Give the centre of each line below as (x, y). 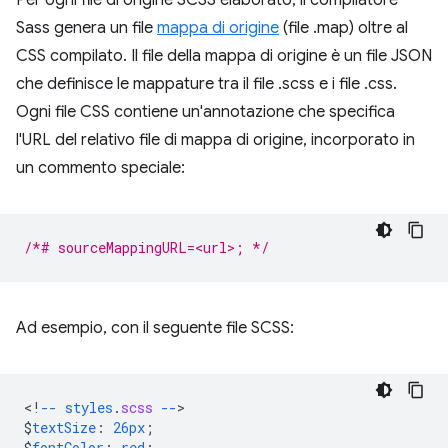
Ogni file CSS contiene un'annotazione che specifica (205, 111)
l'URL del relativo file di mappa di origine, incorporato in (215, 139)
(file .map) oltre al (343, 27)
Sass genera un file (86, 27)
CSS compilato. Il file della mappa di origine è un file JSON (224, 55)
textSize (64, 427)
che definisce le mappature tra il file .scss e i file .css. (206, 83)
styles (89, 407)
